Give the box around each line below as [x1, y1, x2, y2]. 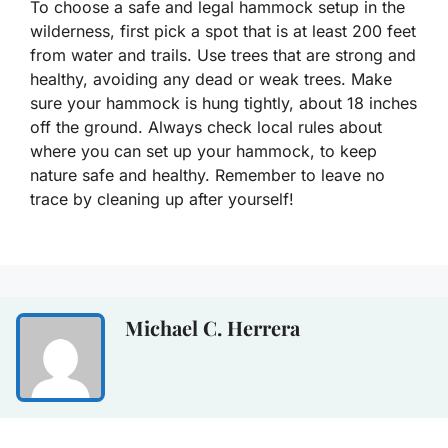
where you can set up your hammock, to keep [30, 140, 377, 161]
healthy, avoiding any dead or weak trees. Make [30, 68, 392, 89]
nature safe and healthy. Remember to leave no [30, 164, 385, 185]
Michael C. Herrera [125, 313, 300, 341]
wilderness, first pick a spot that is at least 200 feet [30, 20, 416, 41]
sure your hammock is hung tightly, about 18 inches [30, 92, 417, 113]
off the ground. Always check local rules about [30, 116, 382, 137]
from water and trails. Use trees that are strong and [30, 44, 416, 65]
